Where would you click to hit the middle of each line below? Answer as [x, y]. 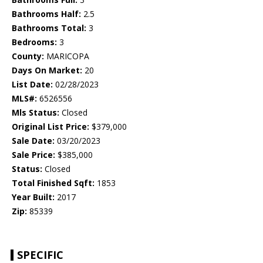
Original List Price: [50, 127]
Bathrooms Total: [49, 28]
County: [28, 56]
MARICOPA [67, 56]
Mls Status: [36, 113]
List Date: [32, 85]
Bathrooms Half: [46, 14]
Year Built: [33, 197]
